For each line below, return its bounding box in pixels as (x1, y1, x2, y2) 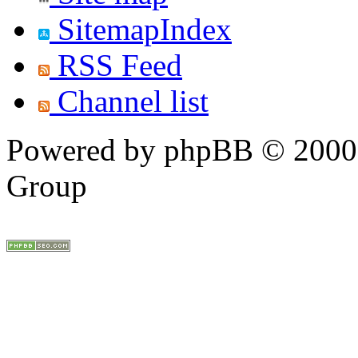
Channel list (50, 83, 209, 118)
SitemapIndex (50, 11, 232, 46)
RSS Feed (50, 47, 182, 82)
